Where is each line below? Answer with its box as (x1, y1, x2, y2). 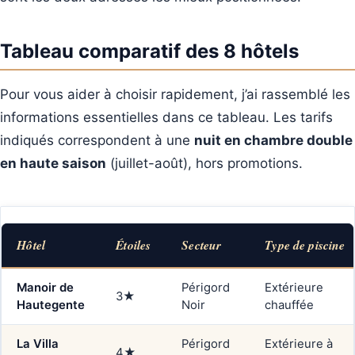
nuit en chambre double (194, 132, 353, 149)
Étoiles (116, 235, 151, 254)
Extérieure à (265, 336, 334, 351)
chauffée (265, 297, 315, 312)
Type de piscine (265, 235, 345, 254)
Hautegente (17, 297, 86, 312)
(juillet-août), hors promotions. (106, 155, 303, 172)
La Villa (17, 336, 59, 351)
